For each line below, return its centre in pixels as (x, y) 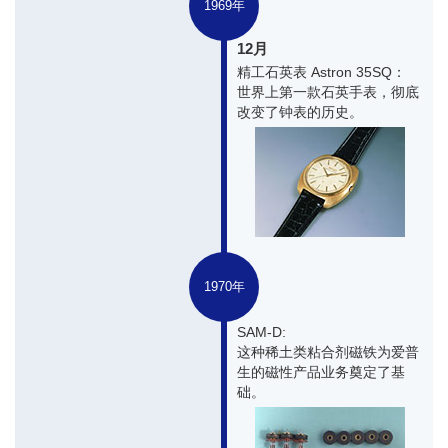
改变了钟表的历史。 (300, 111)
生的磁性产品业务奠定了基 (321, 371)
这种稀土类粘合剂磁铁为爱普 (328, 351)
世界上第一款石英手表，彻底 (328, 91)
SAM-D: (261, 331)
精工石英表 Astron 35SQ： (321, 71)
